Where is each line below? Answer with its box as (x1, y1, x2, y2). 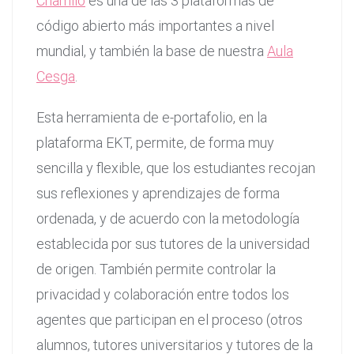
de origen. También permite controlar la (36, 260, 276, 277)
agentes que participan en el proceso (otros (36, 311, 303, 328)
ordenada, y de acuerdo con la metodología (36, 209, 299, 227)
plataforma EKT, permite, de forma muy (36, 134, 274, 151)
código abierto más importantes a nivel (36, 17, 274, 34)
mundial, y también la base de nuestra (36, 42, 267, 59)
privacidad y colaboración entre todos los (36, 285, 289, 303)
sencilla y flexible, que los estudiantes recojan (36, 159, 315, 176)
